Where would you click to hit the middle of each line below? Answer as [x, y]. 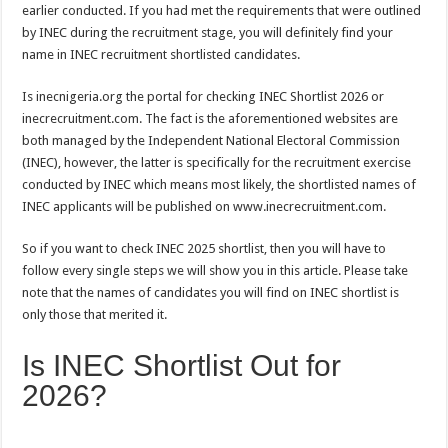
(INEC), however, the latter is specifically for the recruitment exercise [217, 162]
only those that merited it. [95, 314]
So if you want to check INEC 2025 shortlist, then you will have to [204, 248]
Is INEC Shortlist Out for [182, 365]
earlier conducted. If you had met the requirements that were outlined [222, 10]
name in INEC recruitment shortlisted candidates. [161, 54]
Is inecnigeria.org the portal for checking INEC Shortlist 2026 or [203, 96]
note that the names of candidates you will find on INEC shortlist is [211, 292]
